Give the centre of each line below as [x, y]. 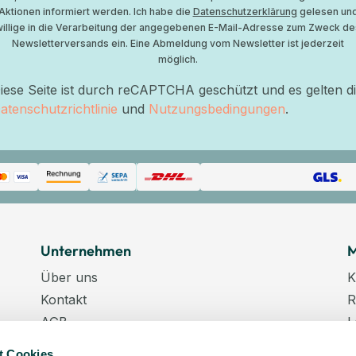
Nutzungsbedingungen [217, 109]
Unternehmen [85, 251]
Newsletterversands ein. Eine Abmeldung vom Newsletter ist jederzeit [178, 43]
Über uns [69, 277]
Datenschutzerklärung [245, 12]
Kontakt [63, 300]
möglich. [178, 59]
